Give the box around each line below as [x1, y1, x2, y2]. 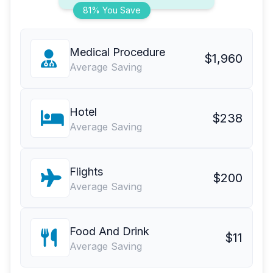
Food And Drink [69, 225, 149, 238]
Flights [69, 165, 103, 179]
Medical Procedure [69, 46, 165, 59]
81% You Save [83, 5, 141, 16]
